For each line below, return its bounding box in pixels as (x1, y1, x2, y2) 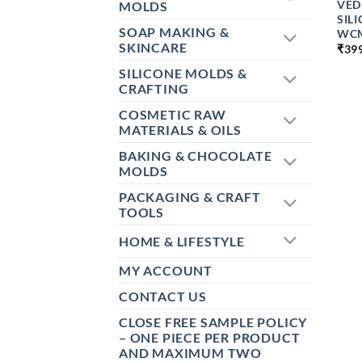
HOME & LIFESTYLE (119, 234, 245, 250)
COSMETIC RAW (119, 107, 226, 123)
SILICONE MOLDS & (119, 65, 247, 82)
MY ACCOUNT (119, 263, 213, 279)
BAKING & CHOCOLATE (119, 148, 272, 164)
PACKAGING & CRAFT (119, 189, 261, 205)
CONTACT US (119, 288, 207, 305)
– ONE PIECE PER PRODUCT (119, 330, 301, 346)
